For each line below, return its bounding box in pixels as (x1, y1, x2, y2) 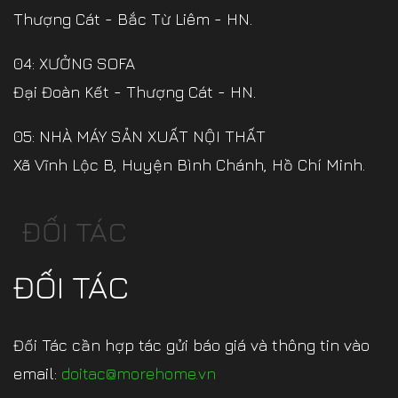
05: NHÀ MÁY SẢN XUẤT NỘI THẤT (13, 127, 266, 147)
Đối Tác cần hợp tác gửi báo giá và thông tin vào (13, 336, 370, 355)
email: (13, 364, 61, 384)
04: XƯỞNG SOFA (13, 54, 135, 74)
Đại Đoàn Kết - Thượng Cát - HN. (13, 83, 256, 102)
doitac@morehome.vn (61, 364, 216, 384)
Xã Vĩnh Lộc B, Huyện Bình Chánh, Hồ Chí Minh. (13, 155, 365, 175)
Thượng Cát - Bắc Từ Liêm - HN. (13, 10, 252, 29)
